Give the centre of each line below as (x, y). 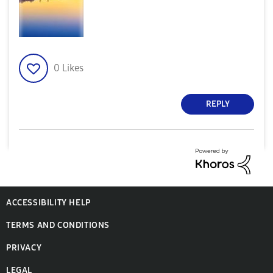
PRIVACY (24, 248)
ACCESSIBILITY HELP (48, 203)
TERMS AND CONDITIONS (58, 225)
